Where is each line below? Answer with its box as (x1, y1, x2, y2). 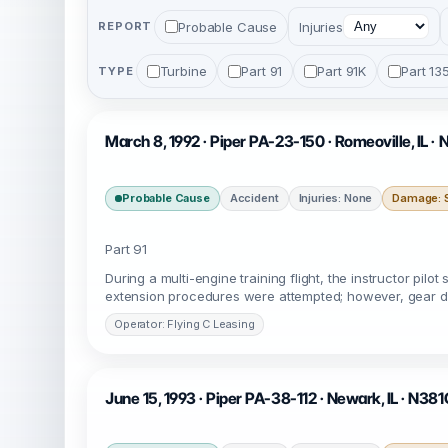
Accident (229, 191, 279, 205)
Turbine (159, 63, 207, 79)
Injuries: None (298, 191, 373, 205)
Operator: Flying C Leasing (114, 317, 255, 331)
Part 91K (317, 63, 367, 79)
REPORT (98, 19, 153, 33)
